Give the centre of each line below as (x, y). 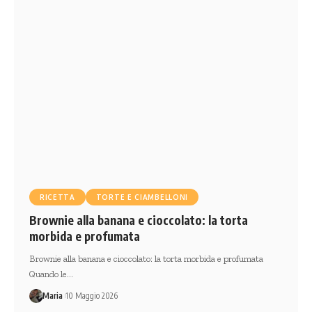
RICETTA (57, 197)
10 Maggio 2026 (91, 295)
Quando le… (51, 274)
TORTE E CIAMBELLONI (142, 197)
